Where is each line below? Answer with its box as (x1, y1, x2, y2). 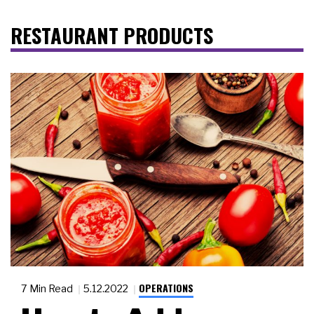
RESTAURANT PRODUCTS (11, 20, 213, 50)
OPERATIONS (139, 280, 193, 296)
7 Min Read (21, 282, 75, 295)
